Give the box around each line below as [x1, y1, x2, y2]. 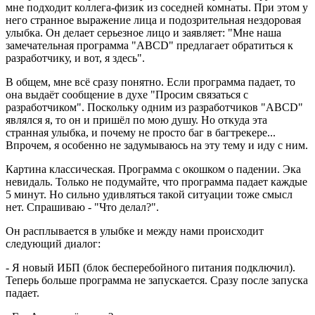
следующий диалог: [6, 237, 101, 250]
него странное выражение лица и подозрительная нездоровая [6, 13, 301, 26]
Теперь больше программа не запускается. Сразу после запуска [6, 274, 308, 286]
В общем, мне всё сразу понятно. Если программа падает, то [6, 75, 295, 88]
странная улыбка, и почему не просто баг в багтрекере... [6, 126, 276, 139]
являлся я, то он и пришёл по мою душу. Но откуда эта [6, 113, 267, 126]
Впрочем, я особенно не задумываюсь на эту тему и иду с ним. [6, 139, 308, 151]
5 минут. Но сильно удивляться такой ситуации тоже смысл [6, 188, 292, 200]
